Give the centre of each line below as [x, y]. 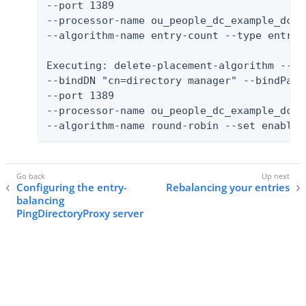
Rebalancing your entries [228, 187]
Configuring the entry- [72, 187]
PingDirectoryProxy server [80, 213]
